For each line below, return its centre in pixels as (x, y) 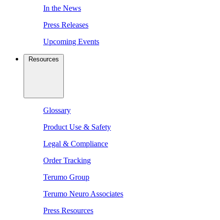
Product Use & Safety (77, 127)
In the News (62, 8)
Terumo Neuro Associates (83, 194)
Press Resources (68, 211)
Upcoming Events (71, 42)
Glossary (57, 110)
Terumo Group (66, 177)
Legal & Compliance (76, 144)
